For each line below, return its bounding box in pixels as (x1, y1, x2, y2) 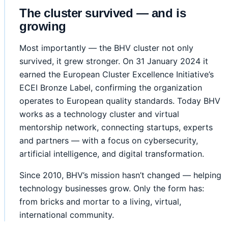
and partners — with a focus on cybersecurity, (19, 135, 198, 146)
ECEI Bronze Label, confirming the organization (19, 82, 202, 93)
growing (19, 19, 66, 34)
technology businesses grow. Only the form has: (19, 183, 204, 194)
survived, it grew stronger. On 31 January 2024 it (19, 56, 208, 67)
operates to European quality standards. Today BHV (19, 96, 220, 106)
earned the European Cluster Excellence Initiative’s (19, 69, 214, 80)
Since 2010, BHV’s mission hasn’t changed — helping (19, 170, 221, 181)
